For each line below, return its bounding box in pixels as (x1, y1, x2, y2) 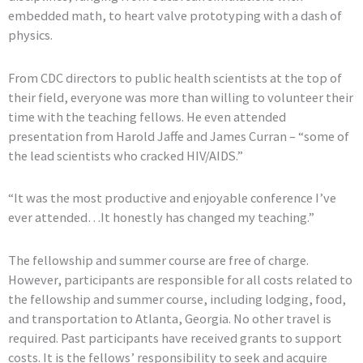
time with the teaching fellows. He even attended (8, 108, 286, 125)
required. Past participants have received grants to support (8, 330, 342, 347)
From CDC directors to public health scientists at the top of (8, 69, 342, 86)
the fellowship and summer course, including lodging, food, (8, 291, 346, 308)
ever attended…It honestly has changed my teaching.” (8, 209, 314, 226)
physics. (8, 26, 53, 43)
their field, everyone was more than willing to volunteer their (8, 88, 353, 105)
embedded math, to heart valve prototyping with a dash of (8, 6, 342, 23)
